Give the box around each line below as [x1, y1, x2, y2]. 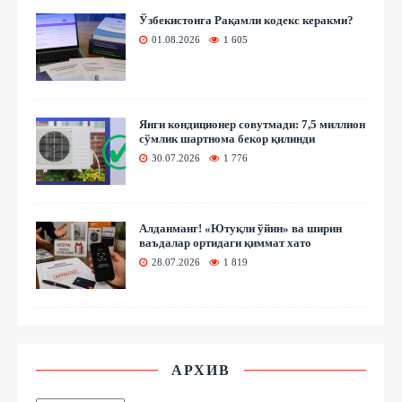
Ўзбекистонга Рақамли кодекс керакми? [139, 13, 354, 27]
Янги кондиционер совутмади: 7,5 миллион [139, 117, 365, 131]
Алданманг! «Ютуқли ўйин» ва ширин [139, 221, 342, 235]
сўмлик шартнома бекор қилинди [139, 131, 315, 145]
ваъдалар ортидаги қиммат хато [139, 235, 311, 249]
